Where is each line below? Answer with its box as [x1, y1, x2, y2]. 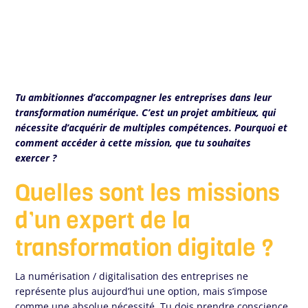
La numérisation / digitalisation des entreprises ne [15, 269, 249, 283]
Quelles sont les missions [15, 177, 280, 209]
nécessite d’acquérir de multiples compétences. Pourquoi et [15, 121, 288, 135]
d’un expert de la [15, 205, 191, 236]
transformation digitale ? [15, 232, 274, 264]
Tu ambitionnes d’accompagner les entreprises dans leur [15, 91, 272, 104]
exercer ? [15, 151, 60, 165]
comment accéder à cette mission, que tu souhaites [15, 136, 252, 150]
